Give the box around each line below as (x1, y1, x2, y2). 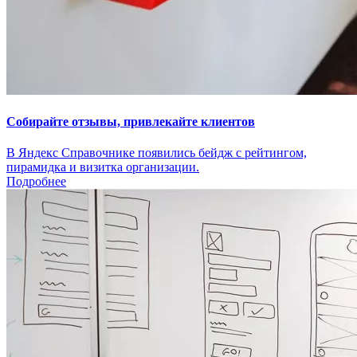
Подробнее (6, 175, 66, 189)
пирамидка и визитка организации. (6, 160, 199, 175)
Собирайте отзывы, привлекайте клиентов (6, 114, 255, 128)
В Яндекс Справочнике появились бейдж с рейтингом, (6, 146, 307, 160)
